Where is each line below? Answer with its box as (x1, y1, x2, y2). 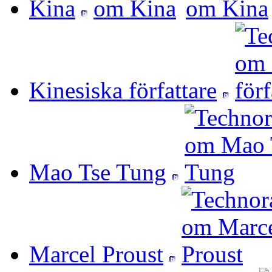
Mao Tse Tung (29, 159, 166, 186)
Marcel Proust (29, 241, 163, 268)
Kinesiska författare (29, 77, 217, 104)
